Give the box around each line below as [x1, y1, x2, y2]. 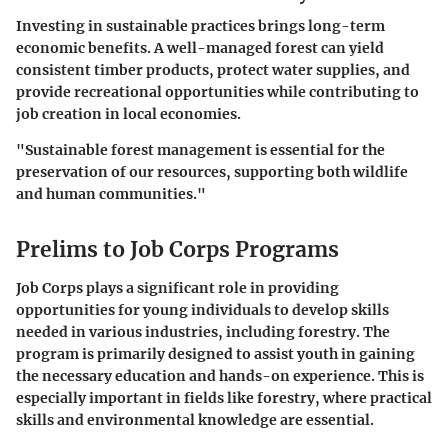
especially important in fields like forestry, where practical [16, 388, 432, 407]
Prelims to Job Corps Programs [16, 236, 339, 264]
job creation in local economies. [16, 105, 241, 124]
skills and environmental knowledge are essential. [16, 410, 374, 429]
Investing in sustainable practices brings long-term [16, 17, 385, 36]
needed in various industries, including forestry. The [16, 322, 390, 341]
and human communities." [16, 185, 206, 204]
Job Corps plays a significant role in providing [16, 278, 339, 297]
